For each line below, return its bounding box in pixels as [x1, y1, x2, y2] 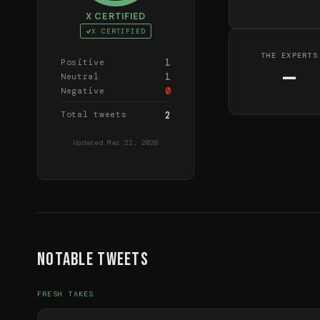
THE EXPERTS [261, 51, 318, 61]
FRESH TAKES [37, 289, 94, 299]
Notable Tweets [37, 248, 149, 271]
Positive [61, 57, 105, 69]
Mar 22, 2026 [107, 138, 159, 148]
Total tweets [61, 109, 127, 121]
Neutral [61, 71, 99, 83]
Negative [61, 86, 105, 97]
